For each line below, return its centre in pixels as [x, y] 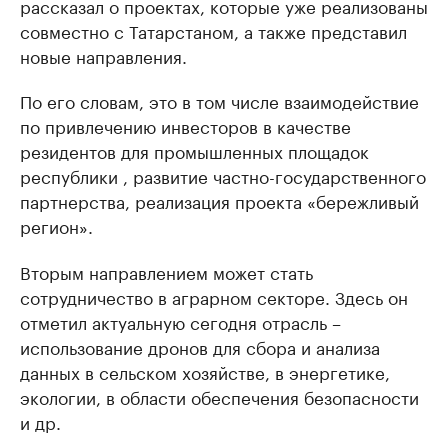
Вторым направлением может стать [166, 271]
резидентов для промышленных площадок [194, 150]
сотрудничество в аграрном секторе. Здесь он [214, 296]
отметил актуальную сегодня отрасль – [180, 321]
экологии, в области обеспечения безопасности [219, 396]
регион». [56, 225]
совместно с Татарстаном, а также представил [213, 30]
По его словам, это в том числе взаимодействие [219, 100]
